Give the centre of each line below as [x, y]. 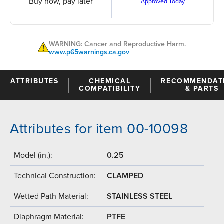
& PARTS [202, 88]
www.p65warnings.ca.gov [89, 52]
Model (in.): [33, 155]
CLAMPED [125, 176]
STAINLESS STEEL [140, 196]
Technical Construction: [55, 176]
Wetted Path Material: [51, 196]
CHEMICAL [110, 81]
